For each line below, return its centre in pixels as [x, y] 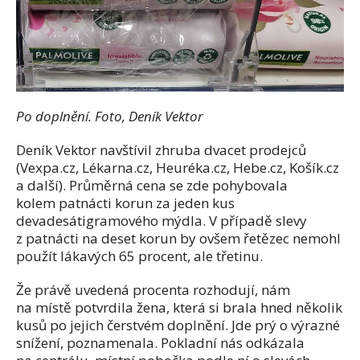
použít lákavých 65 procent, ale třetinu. [139, 256]
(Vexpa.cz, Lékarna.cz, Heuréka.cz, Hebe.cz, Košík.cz [178, 168]
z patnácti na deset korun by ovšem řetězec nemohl [178, 239]
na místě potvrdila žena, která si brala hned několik [179, 308]
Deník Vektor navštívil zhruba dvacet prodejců [161, 150]
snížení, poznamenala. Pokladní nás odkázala [160, 343]
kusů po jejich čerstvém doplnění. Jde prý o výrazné [178, 325]
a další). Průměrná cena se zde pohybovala [152, 186]
